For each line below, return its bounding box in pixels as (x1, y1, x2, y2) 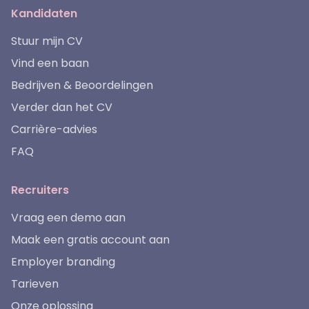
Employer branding (11, 254, 115, 270)
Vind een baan (11, 55, 89, 72)
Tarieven (11, 276, 59, 292)
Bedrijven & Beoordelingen (11, 77, 153, 94)
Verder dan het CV (11, 99, 112, 116)
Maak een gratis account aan (11, 232, 170, 248)
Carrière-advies (11, 121, 97, 138)
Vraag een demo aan (11, 210, 126, 226)
